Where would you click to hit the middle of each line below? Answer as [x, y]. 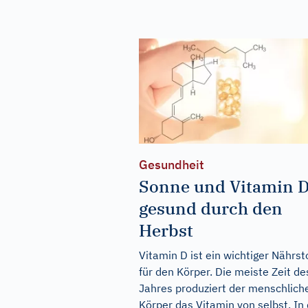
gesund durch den [211, 208]
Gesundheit [172, 164]
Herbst [166, 230]
